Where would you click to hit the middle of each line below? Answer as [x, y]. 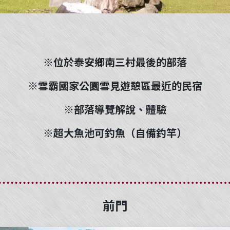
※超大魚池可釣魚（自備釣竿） [115, 133]
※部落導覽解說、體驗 [115, 109]
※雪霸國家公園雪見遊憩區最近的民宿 [115, 85]
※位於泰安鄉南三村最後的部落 [115, 62]
